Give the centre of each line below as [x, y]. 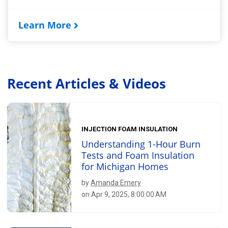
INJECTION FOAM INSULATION [130, 129]
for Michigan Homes [125, 167]
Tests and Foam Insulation [138, 155]
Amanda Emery [116, 183]
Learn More [45, 25]
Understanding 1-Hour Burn [141, 144]
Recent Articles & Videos [87, 83]
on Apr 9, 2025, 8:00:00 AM [124, 195]
